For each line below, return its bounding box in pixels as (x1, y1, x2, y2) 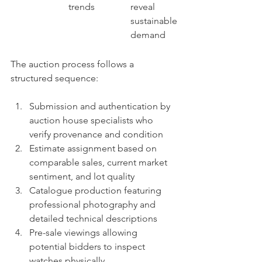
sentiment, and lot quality (29, 171, 135, 182)
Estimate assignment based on (29, 143, 159, 154)
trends (68, 1, 95, 12)
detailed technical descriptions (29, 213, 157, 224)
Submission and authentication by (29, 101, 173, 112)
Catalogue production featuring (29, 185, 164, 196)
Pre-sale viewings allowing (29, 227, 140, 238)
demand (130, 29, 166, 40)
